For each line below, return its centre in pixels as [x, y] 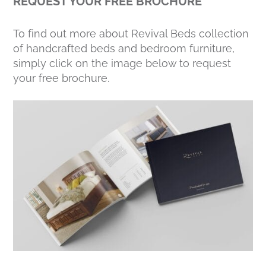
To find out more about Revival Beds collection [131, 34]
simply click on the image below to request [122, 64]
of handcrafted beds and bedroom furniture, [124, 49]
